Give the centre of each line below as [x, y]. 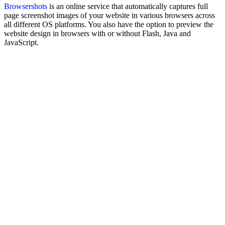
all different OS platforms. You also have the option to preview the [109, 24]
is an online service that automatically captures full [128, 6]
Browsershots [26, 6]
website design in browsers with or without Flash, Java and [97, 33]
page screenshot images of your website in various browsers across [109, 15]
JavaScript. [21, 42]
